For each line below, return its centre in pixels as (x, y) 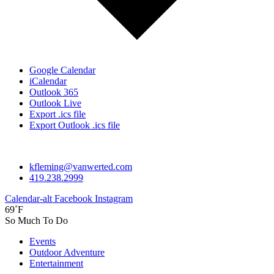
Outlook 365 (54, 92)
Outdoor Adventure (67, 253)
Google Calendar (62, 70)
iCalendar (48, 81)
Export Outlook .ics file (75, 125)
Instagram (114, 199)
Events (43, 242)
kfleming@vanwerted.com (81, 167)
